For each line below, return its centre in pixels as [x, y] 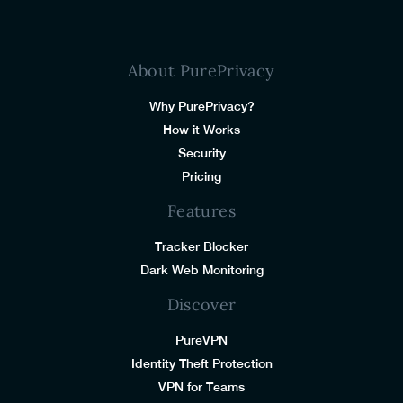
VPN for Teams [201, 386]
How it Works [201, 129]
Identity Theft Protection [201, 363]
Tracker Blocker [201, 246]
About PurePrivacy [201, 70]
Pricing [201, 176]
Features [201, 210]
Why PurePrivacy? [201, 106]
